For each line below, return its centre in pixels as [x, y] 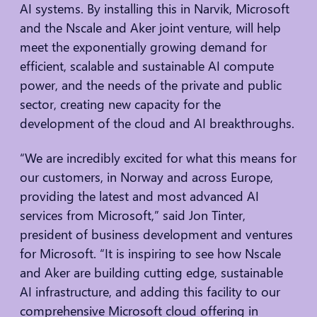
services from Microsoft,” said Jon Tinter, [133, 215]
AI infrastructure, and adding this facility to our [150, 291]
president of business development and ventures [156, 234]
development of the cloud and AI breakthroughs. [157, 123]
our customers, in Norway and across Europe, [146, 177]
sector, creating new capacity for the [120, 104]
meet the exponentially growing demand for [143, 46]
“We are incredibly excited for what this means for [158, 157]
